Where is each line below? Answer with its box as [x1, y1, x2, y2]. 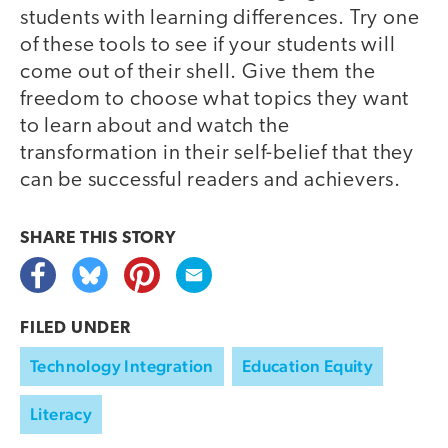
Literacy [30, 404, 93, 425]
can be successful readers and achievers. [20, 170, 401, 192]
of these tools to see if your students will [20, 35, 396, 57]
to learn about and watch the [20, 116, 290, 138]
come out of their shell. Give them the [20, 62, 376, 84]
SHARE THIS [20, 230, 122, 248]
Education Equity [241, 356, 374, 377]
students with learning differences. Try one [20, 8, 420, 30]
